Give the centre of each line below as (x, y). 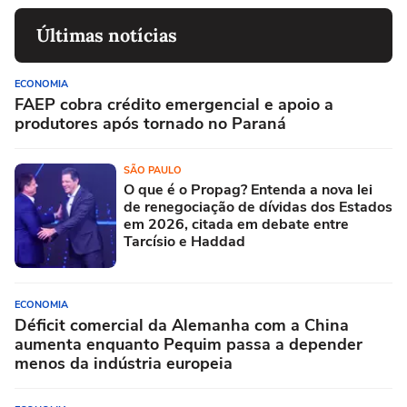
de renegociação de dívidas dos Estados (258, 207)
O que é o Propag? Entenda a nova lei (248, 190)
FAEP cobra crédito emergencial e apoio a (174, 104)
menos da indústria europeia (124, 363)
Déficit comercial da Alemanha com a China (182, 325)
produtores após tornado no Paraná (150, 124)
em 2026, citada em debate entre (236, 224)
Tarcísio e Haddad (184, 242)
